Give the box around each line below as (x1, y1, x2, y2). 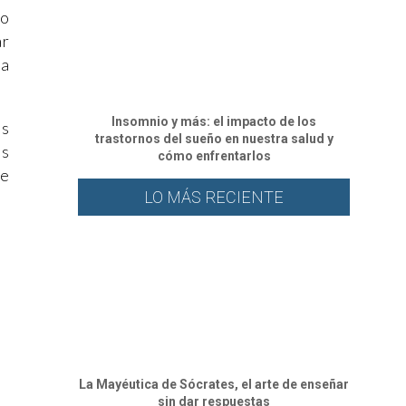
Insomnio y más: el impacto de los (111, 113, 316, 129)
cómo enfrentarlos (157, 148, 271, 163)
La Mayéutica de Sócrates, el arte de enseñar (79, 376, 349, 391)
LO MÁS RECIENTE (144, 187, 284, 207)
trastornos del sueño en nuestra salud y (94, 130, 333, 146)
